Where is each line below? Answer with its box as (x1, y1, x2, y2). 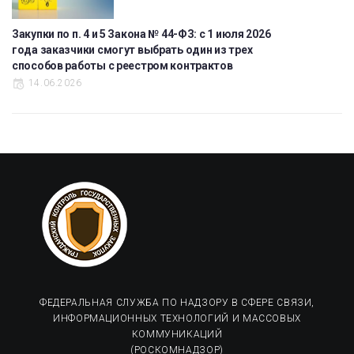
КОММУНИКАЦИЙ (131, 328, 223, 340)
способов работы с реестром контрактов (12, 59, 233, 73)
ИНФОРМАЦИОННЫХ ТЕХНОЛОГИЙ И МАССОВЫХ (52, 312, 302, 324)
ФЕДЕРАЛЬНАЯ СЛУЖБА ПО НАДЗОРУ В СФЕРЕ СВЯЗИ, (39, 296, 315, 308)
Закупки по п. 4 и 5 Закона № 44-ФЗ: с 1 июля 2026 (12, 28, 271, 41)
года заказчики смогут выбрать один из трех (12, 43, 253, 57)
